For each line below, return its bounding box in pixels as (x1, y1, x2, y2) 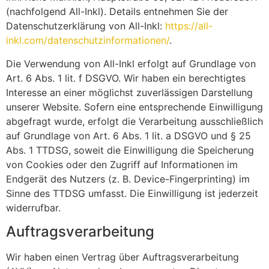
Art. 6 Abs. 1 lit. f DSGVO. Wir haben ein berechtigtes (6, 71, 246, 84)
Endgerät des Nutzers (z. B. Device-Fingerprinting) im (6, 172, 250, 185)
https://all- (165, 20, 213, 32)
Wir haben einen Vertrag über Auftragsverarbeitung (6, 251, 239, 263)
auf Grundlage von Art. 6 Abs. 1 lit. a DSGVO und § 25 (6, 129, 251, 142)
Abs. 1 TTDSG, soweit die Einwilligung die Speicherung (6, 144, 254, 156)
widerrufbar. (6, 201, 61, 214)
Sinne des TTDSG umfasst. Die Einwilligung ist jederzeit (6, 187, 258, 199)
